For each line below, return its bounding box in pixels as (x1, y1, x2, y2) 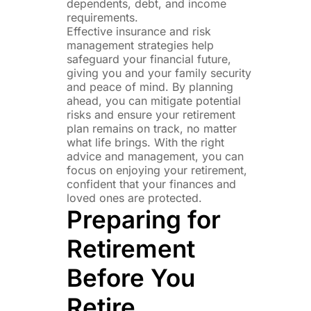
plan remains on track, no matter (67, 121, 237, 135)
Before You (67, 262, 196, 292)
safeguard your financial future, (67, 51, 232, 66)
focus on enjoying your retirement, (67, 162, 248, 177)
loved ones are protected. (67, 190, 203, 205)
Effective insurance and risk (67, 24, 212, 38)
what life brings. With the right (67, 135, 225, 149)
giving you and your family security (67, 65, 252, 80)
